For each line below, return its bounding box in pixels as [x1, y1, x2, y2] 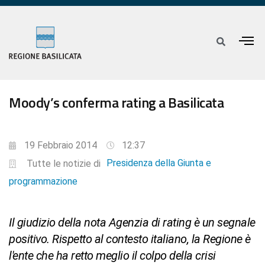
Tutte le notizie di [26, 158, 101, 170]
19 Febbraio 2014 [24, 140, 97, 151]
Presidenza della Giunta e [106, 157, 211, 169]
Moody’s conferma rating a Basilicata [9, 92, 224, 114]
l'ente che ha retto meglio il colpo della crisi [9, 248, 216, 263]
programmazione [9, 176, 77, 188]
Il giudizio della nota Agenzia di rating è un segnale [9, 215, 256, 230]
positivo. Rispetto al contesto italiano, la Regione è [9, 232, 251, 247]
